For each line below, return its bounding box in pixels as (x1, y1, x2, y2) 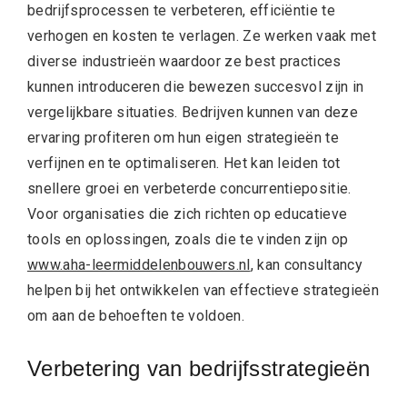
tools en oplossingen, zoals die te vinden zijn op (27, 231, 349, 249)
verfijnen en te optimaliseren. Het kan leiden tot (27, 154, 341, 173)
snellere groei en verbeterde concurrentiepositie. (27, 180, 352, 198)
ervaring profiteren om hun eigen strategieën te (27, 129, 340, 147)
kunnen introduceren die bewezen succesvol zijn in (27, 78, 364, 96)
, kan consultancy (250, 256, 363, 274)
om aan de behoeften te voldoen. (27, 307, 244, 325)
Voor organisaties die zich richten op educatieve (27, 205, 348, 223)
